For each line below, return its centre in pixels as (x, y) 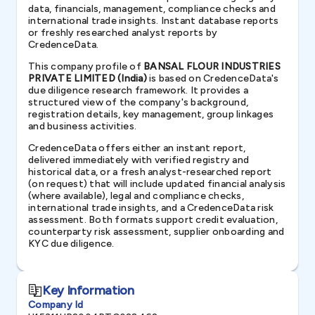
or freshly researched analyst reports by (123, 33)
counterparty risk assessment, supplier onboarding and (156, 232)
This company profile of (86, 66)
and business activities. (82, 126)
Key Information (88, 290)
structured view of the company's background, (138, 102)
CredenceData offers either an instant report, (137, 148)
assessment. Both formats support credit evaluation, (153, 220)
